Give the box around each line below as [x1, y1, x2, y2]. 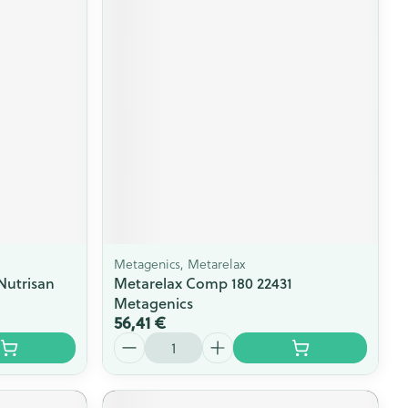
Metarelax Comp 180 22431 [114, 271, 293, 293]
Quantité [113, 329, 175, 351]
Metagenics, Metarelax [114, 253, 246, 273]
